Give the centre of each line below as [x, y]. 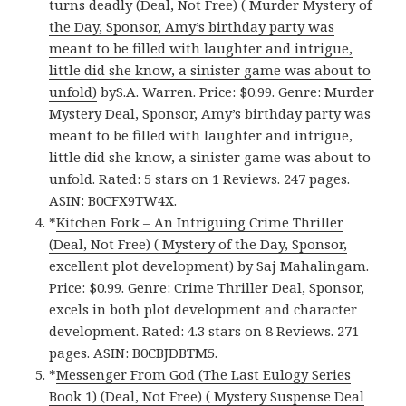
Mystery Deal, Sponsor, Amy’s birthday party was [210, 114]
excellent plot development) [142, 266]
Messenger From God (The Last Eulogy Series [204, 375]
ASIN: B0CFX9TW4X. [113, 201]
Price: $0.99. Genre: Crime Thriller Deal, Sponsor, [207, 288]
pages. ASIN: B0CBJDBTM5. [134, 353]
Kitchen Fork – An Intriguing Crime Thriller [200, 222]
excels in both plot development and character [203, 309]
